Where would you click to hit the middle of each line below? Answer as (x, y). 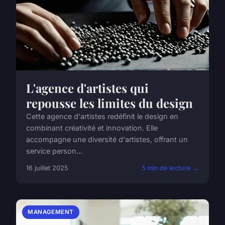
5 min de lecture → (170, 168)
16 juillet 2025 (47, 168)
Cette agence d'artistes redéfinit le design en (102, 116)
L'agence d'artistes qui (87, 88)
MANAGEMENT (51, 212)
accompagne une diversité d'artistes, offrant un (107, 139)
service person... (54, 151)
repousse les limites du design (109, 103)
